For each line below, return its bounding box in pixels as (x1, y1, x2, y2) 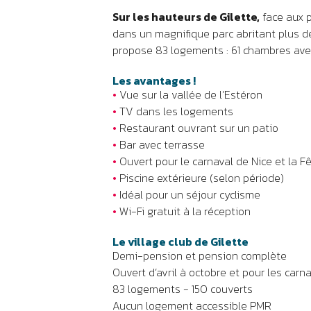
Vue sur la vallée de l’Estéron (117, 86, 262, 103)
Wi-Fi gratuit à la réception (117, 203, 251, 219)
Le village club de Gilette (112, 233, 249, 250)
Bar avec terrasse (117, 136, 205, 153)
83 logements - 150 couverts (112, 280, 253, 297)
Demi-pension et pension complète (112, 247, 287, 264)
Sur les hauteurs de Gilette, (112, 8, 260, 25)
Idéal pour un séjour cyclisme (117, 186, 260, 203)
